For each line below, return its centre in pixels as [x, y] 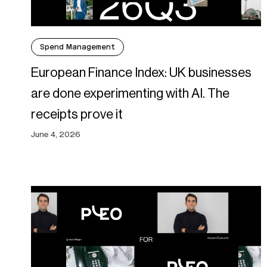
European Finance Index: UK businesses [141, 73]
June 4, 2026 [56, 134]
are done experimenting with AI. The [130, 94]
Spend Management [77, 47]
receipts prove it [77, 114]
